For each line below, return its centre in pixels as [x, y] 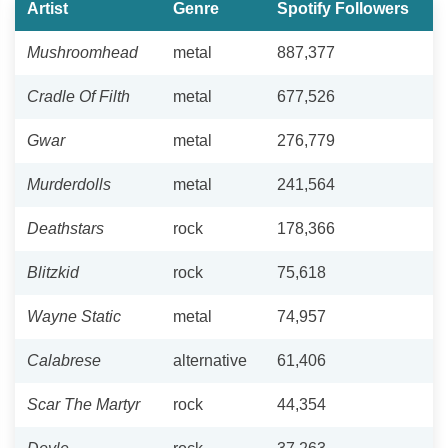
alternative [210, 360]
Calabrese [64, 360]
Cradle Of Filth [78, 96]
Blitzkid [53, 272]
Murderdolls [69, 184]
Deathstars [65, 228]
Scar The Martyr [83, 404]
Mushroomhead [82, 52]
